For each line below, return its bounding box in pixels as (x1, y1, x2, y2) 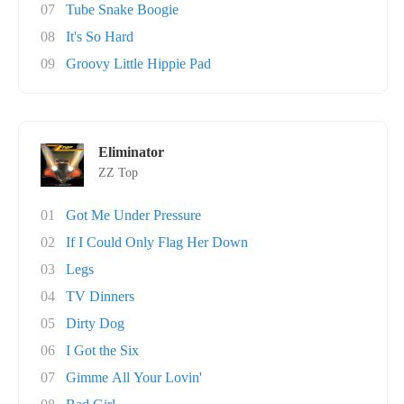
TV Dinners (66, 289, 134, 304)
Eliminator (98, 144, 164, 160)
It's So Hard (66, 29, 133, 44)
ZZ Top (98, 166, 138, 179)
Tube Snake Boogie (66, 2, 179, 17)
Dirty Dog (66, 316, 124, 331)
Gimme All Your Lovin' (66, 370, 202, 385)
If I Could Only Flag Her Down (66, 234, 248, 250)
